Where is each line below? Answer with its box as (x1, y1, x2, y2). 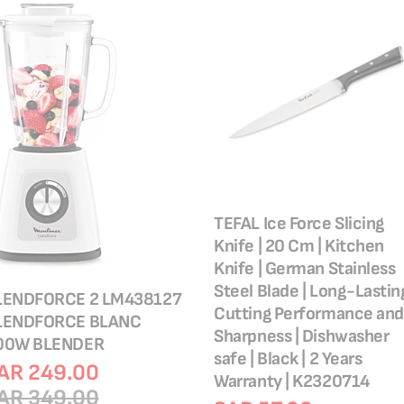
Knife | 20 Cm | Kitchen (214, 234, 384, 257)
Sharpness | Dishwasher (214, 325, 390, 347)
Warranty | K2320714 (214, 370, 370, 392)
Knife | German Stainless (214, 257, 396, 280)
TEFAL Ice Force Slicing (214, 212, 384, 234)
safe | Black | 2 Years (214, 347, 363, 370)
